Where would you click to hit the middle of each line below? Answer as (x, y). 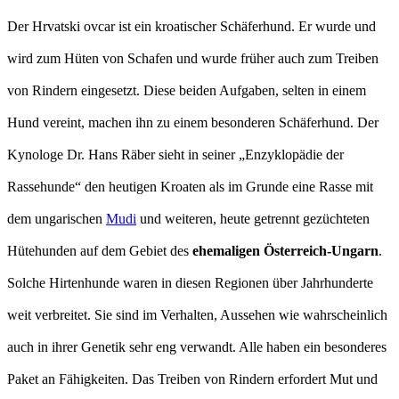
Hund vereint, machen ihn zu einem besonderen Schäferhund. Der (193, 123)
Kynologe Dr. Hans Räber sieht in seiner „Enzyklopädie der (175, 155)
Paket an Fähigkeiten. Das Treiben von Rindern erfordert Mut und (192, 379)
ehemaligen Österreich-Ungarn (285, 251)
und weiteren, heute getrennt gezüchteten (253, 219)
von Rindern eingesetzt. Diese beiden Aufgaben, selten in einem (187, 91)
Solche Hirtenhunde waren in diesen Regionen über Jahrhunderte (190, 283)
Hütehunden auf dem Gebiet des (100, 251)
